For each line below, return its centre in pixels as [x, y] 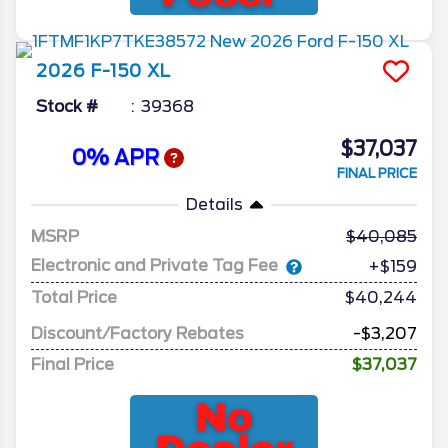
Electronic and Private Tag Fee [154, 266]
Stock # [67, 106]
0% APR [117, 158]
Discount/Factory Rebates [137, 333]
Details [214, 204]
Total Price [74, 297]
